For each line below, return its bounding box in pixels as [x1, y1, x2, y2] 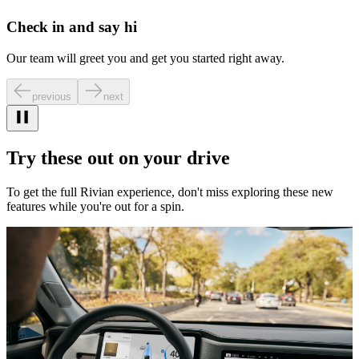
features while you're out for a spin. [6, 199, 184, 213]
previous [32, 90, 71, 103]
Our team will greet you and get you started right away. [6, 50, 284, 65]
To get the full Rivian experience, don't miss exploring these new [6, 184, 333, 199]
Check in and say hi [6, 18, 137, 35]
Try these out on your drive [6, 147, 230, 168]
